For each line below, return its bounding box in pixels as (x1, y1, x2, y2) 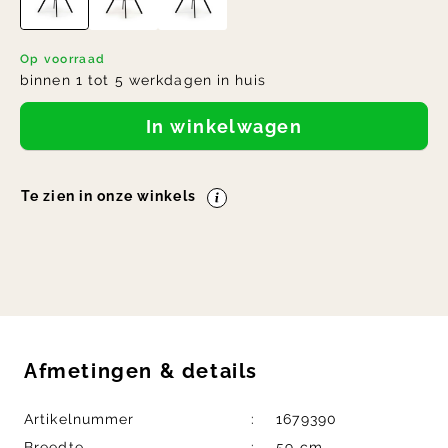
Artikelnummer (24, 411, 135, 428)
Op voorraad (20, 52, 106, 67)
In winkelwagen (152, 115, 303, 137)
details (175, 359, 259, 384)
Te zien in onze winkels (30, 188, 196, 205)
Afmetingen (24, 359, 160, 384)
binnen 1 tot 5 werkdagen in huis (20, 72, 266, 89)
